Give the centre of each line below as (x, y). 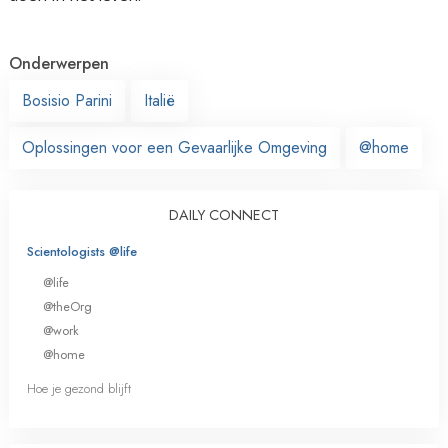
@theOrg (67, 306)
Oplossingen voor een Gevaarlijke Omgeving (174, 147)
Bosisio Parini (67, 100)
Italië (159, 100)
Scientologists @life (82, 251)
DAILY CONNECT (224, 214)
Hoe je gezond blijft (79, 389)
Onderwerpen (59, 63)
